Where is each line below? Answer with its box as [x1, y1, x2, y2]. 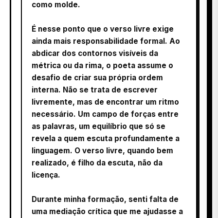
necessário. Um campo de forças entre [32, 109, 179, 119]
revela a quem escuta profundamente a [32, 133, 180, 143]
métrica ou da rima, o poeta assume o [32, 60, 173, 70]
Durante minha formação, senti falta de [32, 194, 179, 204]
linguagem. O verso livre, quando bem [32, 145, 173, 155]
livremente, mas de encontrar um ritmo [32, 97, 179, 107]
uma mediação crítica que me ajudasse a [32, 206, 183, 216]
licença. [32, 170, 60, 180]
